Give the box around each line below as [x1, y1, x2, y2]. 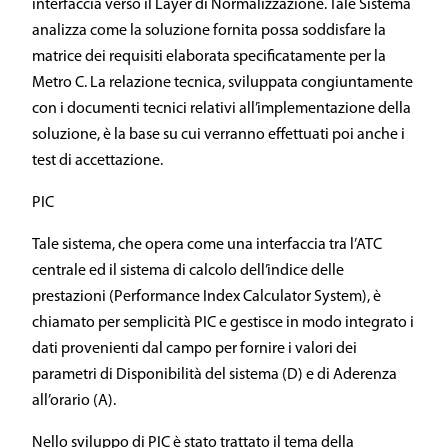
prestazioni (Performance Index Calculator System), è [32, 289, 381, 305]
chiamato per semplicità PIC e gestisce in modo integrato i [32, 315, 414, 331]
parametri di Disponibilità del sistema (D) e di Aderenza [32, 367, 397, 383]
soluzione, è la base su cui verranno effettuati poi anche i [32, 127, 405, 143]
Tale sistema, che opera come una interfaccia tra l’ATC [32, 237, 382, 253]
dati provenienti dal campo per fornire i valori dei [32, 341, 357, 357]
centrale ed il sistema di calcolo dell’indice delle [32, 263, 344, 279]
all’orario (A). [32, 393, 116, 409]
